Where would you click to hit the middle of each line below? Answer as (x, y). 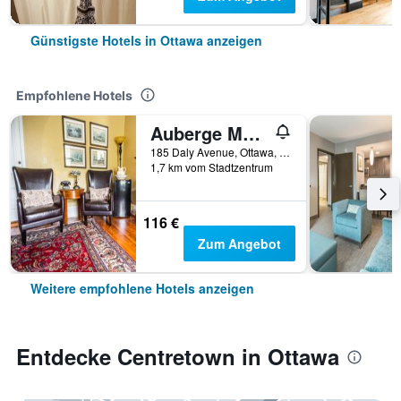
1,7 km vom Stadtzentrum (212, 167)
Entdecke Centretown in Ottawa (178, 356)
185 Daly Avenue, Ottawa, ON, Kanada (285, 152)
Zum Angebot (239, 243)
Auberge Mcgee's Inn (252, 133)
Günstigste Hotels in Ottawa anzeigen (146, 40)
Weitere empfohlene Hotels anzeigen (142, 288)
